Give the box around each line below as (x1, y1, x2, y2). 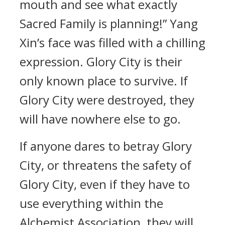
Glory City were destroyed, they (20, 91, 194, 108)
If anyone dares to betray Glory (20, 138, 192, 154)
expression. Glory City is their (20, 53, 182, 70)
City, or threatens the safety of (20, 157, 191, 173)
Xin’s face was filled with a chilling (20, 34, 205, 51)
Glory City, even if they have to (20, 176, 190, 192)
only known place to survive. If (20, 72, 188, 89)
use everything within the (20, 195, 163, 211)
